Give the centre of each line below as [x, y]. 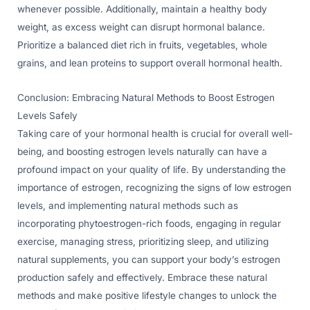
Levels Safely [47, 116]
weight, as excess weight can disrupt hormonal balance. [141, 27]
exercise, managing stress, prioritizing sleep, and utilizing [143, 242]
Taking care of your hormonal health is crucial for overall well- [155, 134]
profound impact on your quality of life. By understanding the [152, 170]
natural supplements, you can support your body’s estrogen [149, 260]
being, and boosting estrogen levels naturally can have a [142, 152]
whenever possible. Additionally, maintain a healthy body [142, 9]
